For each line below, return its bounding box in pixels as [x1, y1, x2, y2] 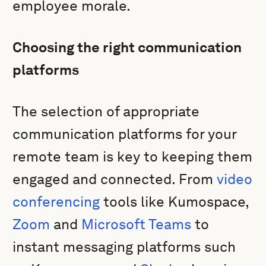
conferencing [12, 193, 100, 210]
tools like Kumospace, [100, 193, 249, 210]
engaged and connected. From [12, 170, 217, 188]
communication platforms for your [12, 125, 237, 142]
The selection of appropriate [12, 103, 200, 120]
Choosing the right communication [12, 39, 242, 56]
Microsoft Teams [81, 216, 192, 233]
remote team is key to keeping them [12, 148, 253, 165]
